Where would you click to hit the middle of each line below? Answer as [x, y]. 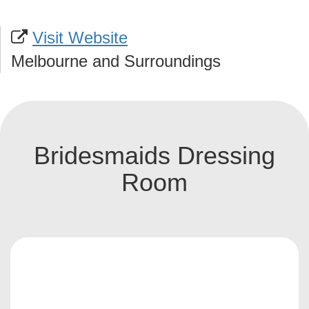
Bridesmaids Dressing [154, 155]
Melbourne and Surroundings [116, 61]
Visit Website [80, 37]
